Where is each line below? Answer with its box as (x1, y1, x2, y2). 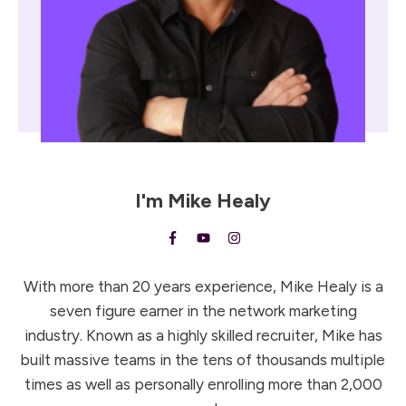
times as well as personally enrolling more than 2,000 (24, 375, 382, 394)
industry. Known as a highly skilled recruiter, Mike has (24, 326, 382, 345)
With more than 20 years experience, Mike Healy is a (23, 277, 383, 296)
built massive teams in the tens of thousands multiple (21, 351, 385, 370)
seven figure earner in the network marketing (49, 302, 357, 321)
